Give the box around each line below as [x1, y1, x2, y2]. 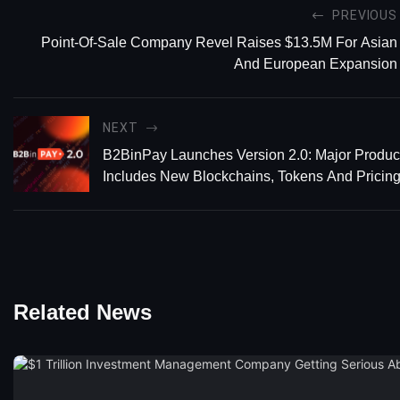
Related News [13, 300, 152, 325]
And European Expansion [234, 55, 397, 71]
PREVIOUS [332, 7, 397, 22]
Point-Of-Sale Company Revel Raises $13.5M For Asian [41, 34, 397, 50]
